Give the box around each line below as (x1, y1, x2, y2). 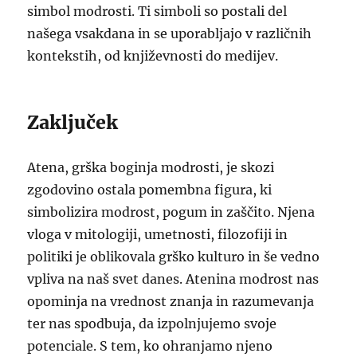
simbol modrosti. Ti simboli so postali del (27, 3, 288, 19)
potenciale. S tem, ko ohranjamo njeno (27, 338, 273, 354)
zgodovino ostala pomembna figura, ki (27, 182, 273, 198)
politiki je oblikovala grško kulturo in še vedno (27, 249, 320, 265)
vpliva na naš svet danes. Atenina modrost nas (27, 271, 320, 287)
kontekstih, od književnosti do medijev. (27, 48, 279, 64)
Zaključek (27, 111, 119, 134)
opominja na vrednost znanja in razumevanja (27, 293, 315, 309)
